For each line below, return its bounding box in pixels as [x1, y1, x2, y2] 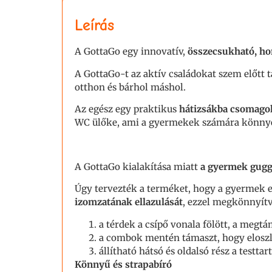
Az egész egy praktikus [75, 103, 179, 115]
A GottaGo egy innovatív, [75, 46, 188, 58]
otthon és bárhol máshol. [75, 81, 186, 93]
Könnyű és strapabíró [75, 258, 172, 270]
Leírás [75, 16, 114, 35]
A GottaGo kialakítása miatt [75, 161, 198, 172]
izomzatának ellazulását [75, 196, 183, 208]
